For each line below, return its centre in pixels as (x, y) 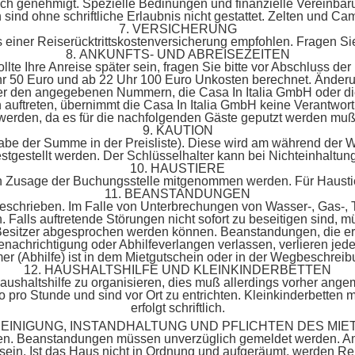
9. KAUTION (177, 130)
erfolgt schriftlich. (177, 308)
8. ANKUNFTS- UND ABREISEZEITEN (177, 54)
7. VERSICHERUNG (177, 29)
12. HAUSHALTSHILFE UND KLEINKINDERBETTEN (177, 270)
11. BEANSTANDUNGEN (177, 194)
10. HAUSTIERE (177, 168)
